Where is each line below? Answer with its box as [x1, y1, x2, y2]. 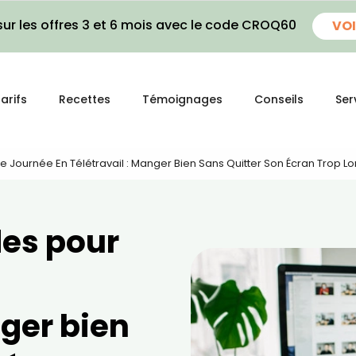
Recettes [59, 91, 110, 107]
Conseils [254, 91, 304, 107]
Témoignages [142, 91, 222, 107]
